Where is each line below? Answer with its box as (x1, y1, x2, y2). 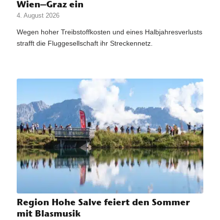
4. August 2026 (16, 12, 59, 19)
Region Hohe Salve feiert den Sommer (16, 196, 190, 208)
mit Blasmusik (16, 207, 81, 219)
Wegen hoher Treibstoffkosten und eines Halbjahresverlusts (16, 27, 202, 36)
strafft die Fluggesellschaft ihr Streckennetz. (16, 39, 153, 47)
